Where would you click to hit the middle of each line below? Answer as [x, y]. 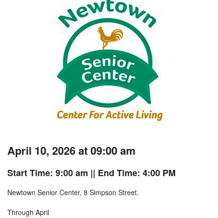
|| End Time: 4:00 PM [132, 173]
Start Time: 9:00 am [48, 173]
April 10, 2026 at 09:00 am [72, 151]
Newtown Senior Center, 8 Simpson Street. [73, 192]
